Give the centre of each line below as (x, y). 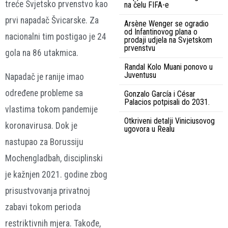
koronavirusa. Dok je (41, 125)
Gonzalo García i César (160, 94)
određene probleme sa (44, 93)
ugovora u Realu (149, 129)
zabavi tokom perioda (43, 207)
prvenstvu (140, 48)
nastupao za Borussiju (44, 142)
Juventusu (140, 75)
